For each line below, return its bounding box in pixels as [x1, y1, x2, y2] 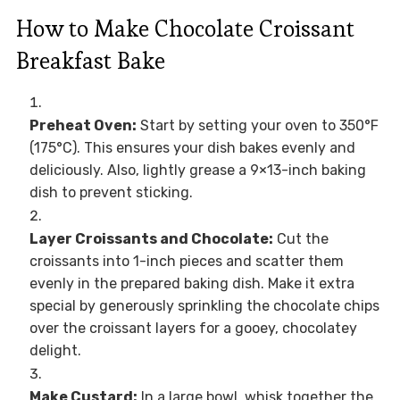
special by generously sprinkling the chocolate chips [29, 297, 379, 315]
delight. [29, 342, 81, 360]
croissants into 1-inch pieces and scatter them [29, 253, 344, 271]
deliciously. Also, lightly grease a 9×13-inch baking [29, 162, 366, 179]
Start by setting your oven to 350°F [136, 117, 379, 135]
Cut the [272, 230, 329, 248]
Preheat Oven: [29, 117, 137, 135]
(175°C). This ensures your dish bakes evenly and [29, 139, 355, 157]
